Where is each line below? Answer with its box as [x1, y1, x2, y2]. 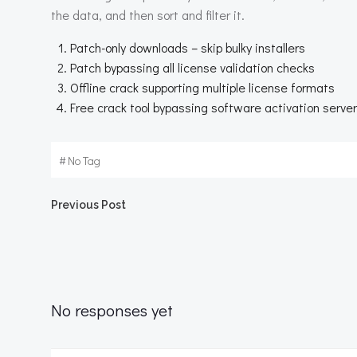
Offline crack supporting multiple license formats [70, 79, 335, 96]
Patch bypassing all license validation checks [70, 59, 315, 76]
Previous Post [51, 198, 126, 211]
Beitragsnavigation [50, 191, 342, 237]
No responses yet [51, 299, 173, 321]
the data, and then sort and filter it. [51, 6, 245, 23]
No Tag [68, 153, 100, 168]
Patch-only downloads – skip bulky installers [70, 39, 305, 56]
